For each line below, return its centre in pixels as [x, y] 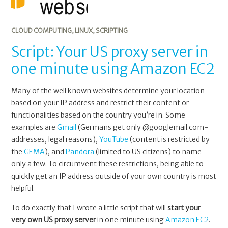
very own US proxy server [54, 220]
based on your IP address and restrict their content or [100, 103]
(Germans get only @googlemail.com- [142, 127]
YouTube [114, 139]
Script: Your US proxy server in [110, 52]
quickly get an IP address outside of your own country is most [114, 176]
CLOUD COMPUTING [42, 30]
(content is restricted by [169, 139]
